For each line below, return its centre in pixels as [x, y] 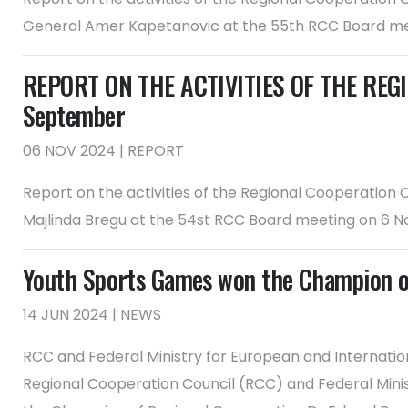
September [74, 115]
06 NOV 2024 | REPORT [103, 151]
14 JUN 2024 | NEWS [92, 315]
